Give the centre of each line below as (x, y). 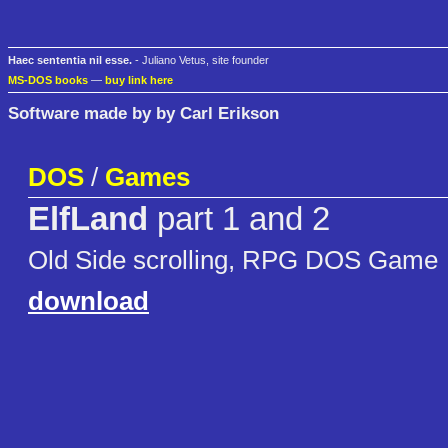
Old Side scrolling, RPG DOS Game (233, 260)
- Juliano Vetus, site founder (200, 60)
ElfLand (88, 219)
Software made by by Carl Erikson (143, 112)
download (88, 301)
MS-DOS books (48, 80)
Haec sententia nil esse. (70, 60)
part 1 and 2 (239, 219)
